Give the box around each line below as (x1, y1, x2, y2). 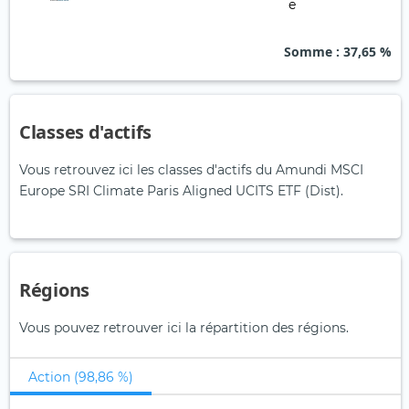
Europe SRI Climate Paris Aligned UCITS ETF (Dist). (19, 183, 343, 200)
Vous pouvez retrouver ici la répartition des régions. (19, 320, 349, 337)
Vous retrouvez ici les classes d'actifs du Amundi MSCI (19, 162, 363, 179)
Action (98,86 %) (28, 369, 133, 386)
